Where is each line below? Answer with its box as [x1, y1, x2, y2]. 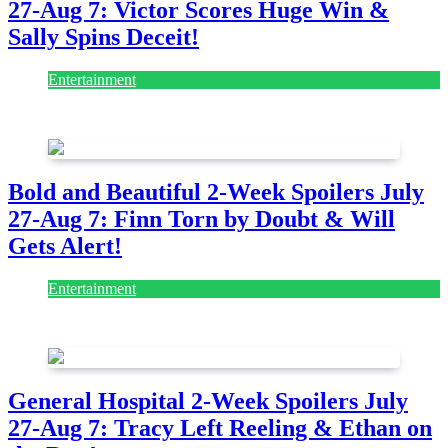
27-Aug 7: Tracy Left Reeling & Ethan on [8, 414, 432, 441]
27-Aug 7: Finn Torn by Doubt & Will [8, 206, 395, 232]
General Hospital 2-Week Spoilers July [8, 387, 408, 414]
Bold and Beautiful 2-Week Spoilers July [8, 179, 424, 205]
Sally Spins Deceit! [8, 24, 199, 51]
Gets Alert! [8, 233, 122, 259]
